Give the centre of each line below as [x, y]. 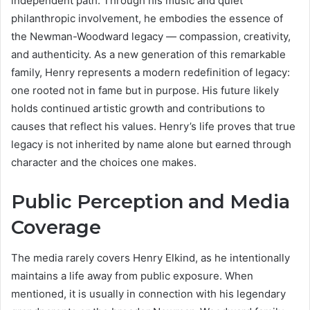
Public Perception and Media [151, 201]
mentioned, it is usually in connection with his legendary [148, 294]
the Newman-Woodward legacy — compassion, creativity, [151, 36]
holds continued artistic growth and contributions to [138, 108]
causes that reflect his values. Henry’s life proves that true [153, 126]
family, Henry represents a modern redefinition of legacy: [151, 72]
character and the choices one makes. [104, 162]
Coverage [56, 227]
